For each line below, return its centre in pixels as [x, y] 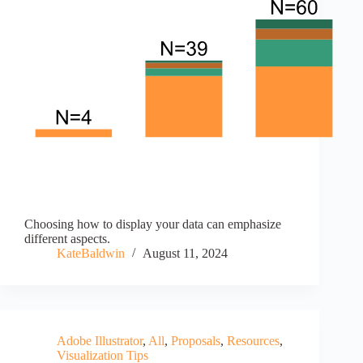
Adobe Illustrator [100, 341]
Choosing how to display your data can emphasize [153, 224]
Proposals [196, 341]
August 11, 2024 [185, 254]
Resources [253, 341]
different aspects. [67, 239]
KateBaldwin [91, 254]
